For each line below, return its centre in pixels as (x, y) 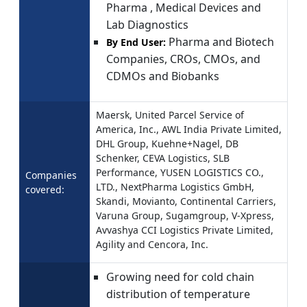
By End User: (136, 42)
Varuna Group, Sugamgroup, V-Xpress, (185, 215)
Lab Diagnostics (147, 24)
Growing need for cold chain (180, 277)
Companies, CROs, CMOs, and (183, 59)
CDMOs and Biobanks (163, 76)
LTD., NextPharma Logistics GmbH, (175, 186)
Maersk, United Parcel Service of (170, 114)
